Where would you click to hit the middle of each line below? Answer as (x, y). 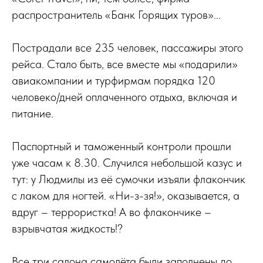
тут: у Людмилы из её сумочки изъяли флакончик (129, 179)
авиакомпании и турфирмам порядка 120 (114, 80)
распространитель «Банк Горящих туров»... (116, 15)
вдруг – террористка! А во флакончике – (112, 212)
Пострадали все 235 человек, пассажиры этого (127, 48)
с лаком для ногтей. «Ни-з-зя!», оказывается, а (126, 195)
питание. (33, 113)
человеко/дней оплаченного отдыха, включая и (124, 97)
